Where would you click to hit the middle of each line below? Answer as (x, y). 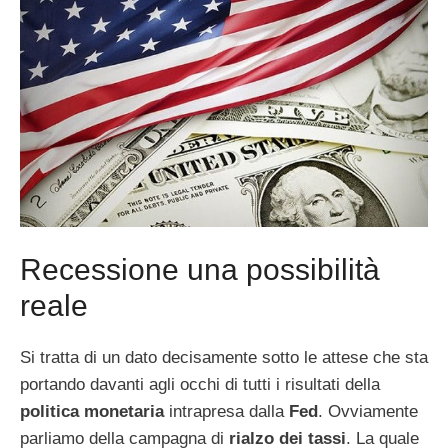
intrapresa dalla (226, 412)
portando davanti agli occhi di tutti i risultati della (200, 385)
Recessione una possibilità (200, 270)
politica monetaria (92, 412)
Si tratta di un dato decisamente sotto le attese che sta (224, 358)
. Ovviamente (368, 412)
